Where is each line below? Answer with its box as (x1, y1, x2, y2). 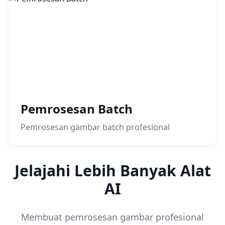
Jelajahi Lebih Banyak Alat (14, 160, 211, 181)
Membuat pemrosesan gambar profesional (21, 211, 204, 223)
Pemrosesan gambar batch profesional (21, 122, 170, 133)
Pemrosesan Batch (21, 100, 133, 117)
